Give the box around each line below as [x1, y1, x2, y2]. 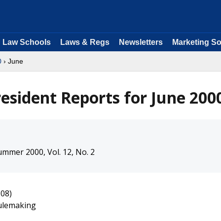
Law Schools [2, 38, 51, 46]
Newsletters [119, 38, 163, 46]
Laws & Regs [60, 38, 110, 46]
